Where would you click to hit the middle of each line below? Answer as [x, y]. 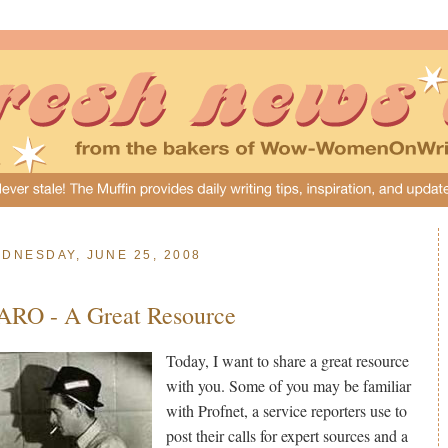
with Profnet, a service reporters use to [287, 410]
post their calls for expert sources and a [287, 435]
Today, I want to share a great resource [288, 360]
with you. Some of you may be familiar [289, 385]
